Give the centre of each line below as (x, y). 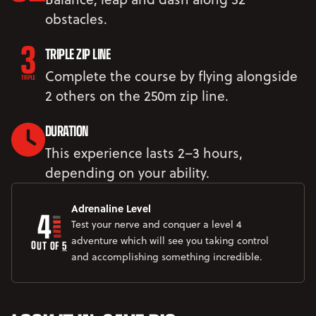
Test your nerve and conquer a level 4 (157, 224)
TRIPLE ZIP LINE (78, 53)
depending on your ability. (127, 172)
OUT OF (47, 245)
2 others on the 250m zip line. (137, 96)
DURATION (67, 130)
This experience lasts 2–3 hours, (144, 153)
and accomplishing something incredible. (167, 257)
